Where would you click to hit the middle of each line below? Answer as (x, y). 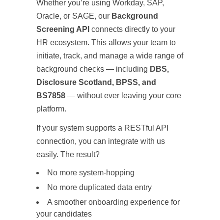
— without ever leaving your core (123, 96)
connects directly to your (132, 29)
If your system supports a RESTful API (102, 128)
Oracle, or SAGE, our (74, 16)
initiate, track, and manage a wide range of (110, 56)
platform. (51, 109)
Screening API (63, 29)
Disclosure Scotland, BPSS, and (96, 82)
